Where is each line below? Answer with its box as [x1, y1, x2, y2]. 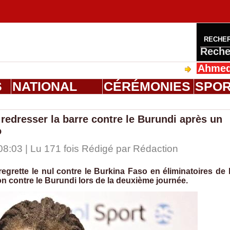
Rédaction [132, 143, 178, 155]
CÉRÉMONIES [103, 79, 190, 94]
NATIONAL [12, 79, 77, 94]
